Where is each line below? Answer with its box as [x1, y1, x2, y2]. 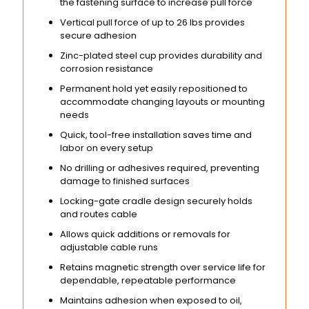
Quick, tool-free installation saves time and [60, 128, 252, 141]
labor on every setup [60, 141, 154, 154]
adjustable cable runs [60, 240, 159, 254]
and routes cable [60, 207, 138, 221]
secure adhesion [60, 28, 137, 42]
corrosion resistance [60, 61, 154, 75]
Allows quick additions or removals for [60, 227, 231, 241]
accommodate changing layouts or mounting [60, 94, 266, 108]
